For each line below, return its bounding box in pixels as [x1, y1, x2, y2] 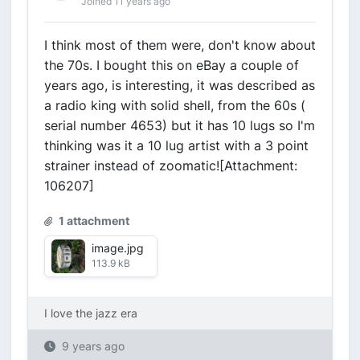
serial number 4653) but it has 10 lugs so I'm [44, 117, 315, 133]
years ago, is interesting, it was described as [44, 77, 315, 93]
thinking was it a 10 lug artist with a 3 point [44, 137, 309, 153]
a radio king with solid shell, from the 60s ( [44, 97, 305, 113]
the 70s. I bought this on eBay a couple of [44, 57, 299, 73]
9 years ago [62, 339, 125, 353]
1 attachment [56, 214, 129, 227]
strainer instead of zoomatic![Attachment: [44, 157, 297, 174]
